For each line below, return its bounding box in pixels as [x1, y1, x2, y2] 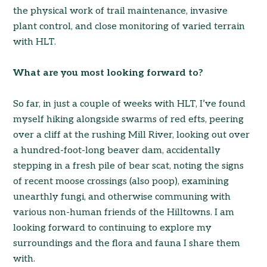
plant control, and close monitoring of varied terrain [13, 21, 246, 33]
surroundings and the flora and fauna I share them [13, 238, 241, 250]
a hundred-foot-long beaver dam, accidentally [13, 145, 221, 157]
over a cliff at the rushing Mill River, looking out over [13, 129, 250, 141]
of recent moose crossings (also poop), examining [13, 176, 229, 188]
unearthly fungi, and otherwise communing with [13, 191, 231, 203]
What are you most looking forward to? [13, 67, 204, 79]
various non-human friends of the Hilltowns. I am [13, 207, 235, 219]
